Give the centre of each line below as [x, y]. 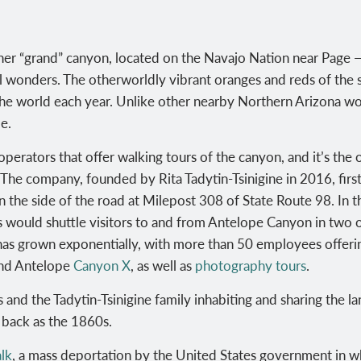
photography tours [251, 265]
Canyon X [102, 265]
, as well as [163, 265]
